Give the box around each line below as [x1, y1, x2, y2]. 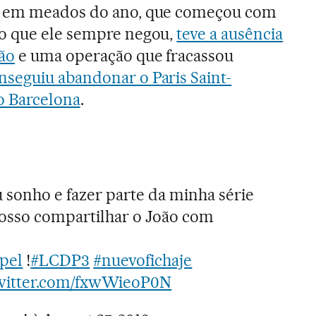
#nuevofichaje [93, 250, 193, 270]
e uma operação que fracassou [14, 45, 234, 66]
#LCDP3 [30, 250, 90, 270]
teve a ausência [176, 23, 284, 44]
